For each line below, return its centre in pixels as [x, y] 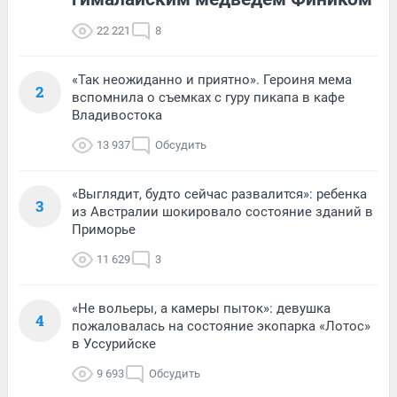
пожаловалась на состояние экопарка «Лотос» [221, 326]
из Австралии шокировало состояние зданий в [222, 211]
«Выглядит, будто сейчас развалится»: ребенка [219, 194]
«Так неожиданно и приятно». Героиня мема [212, 79]
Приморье [104, 229]
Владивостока [117, 115]
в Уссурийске [114, 343]
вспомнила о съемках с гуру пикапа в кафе [208, 97]
